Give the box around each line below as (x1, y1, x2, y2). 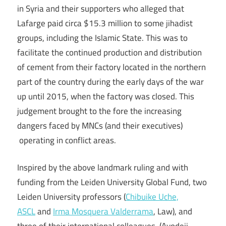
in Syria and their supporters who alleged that (17, 2, 184, 15)
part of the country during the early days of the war (17, 75, 204, 88)
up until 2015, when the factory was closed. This (17, 89, 194, 103)
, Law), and (153, 205, 192, 218)
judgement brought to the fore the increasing (17, 104, 182, 118)
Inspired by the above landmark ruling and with (17, 161, 188, 175)
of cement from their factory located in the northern (17, 60, 206, 74)
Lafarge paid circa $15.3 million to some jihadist (17, 16, 193, 30)
